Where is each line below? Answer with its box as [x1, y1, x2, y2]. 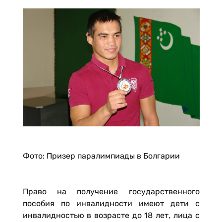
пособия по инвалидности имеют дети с [22, 199, 200, 208]
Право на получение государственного [22, 187, 200, 196]
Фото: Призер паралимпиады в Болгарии [22, 151, 180, 161]
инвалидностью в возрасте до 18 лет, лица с [22, 211, 200, 220]
